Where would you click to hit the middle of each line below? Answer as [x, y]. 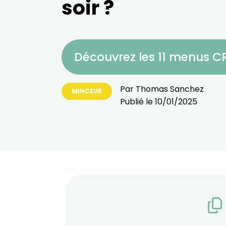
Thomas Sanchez [170, 89]
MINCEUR [87, 91]
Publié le [137, 101]
